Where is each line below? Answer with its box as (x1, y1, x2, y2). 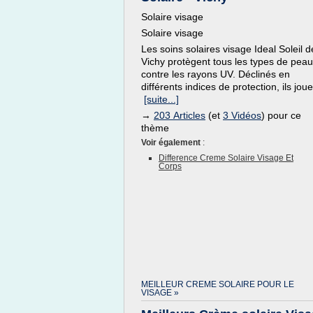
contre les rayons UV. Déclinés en (141, 68, 290, 80)
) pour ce (261, 110, 301, 121)
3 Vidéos (223, 110, 261, 121)
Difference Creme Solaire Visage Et (159, 153, 293, 163)
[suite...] (144, 94, 179, 105)
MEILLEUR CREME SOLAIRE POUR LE (141, 279, 294, 289)
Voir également (141, 138, 203, 147)
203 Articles (154, 110, 205, 121)
